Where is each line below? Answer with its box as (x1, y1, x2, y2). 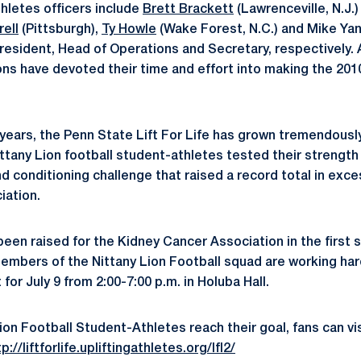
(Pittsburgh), (19, 24, 102, 35)
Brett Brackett (143, 4, 234, 15)
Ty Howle (102, 24, 156, 35)
